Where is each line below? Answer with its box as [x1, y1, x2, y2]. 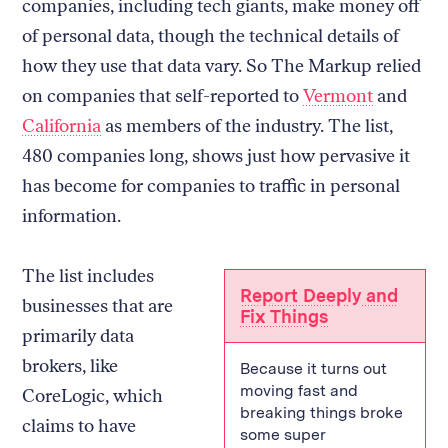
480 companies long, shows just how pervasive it [22, 144, 411, 167]
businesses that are [22, 294, 174, 317]
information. [22, 204, 126, 227]
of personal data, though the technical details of [22, 24, 400, 47]
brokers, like [22, 354, 119, 377]
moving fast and [240, 380, 358, 400]
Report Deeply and [240, 284, 398, 306]
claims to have [22, 414, 137, 437]
